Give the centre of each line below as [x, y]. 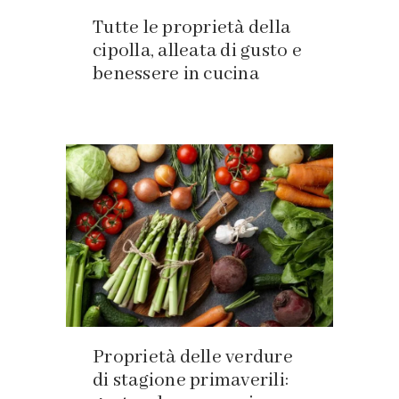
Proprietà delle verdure [193, 358]
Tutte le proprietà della [191, 28]
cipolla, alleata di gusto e [197, 52]
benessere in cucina [176, 75]
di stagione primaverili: [191, 381]
